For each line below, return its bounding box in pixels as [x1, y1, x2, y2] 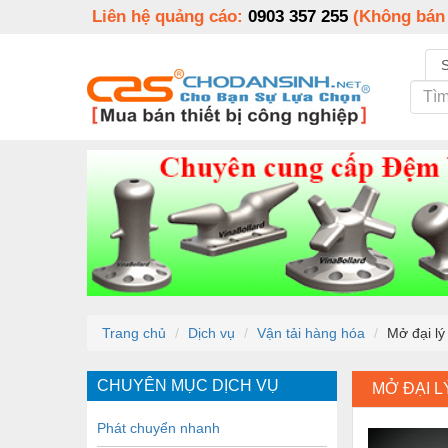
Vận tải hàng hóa [257, 324, 365, 341]
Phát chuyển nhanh [97, 419, 220, 436]
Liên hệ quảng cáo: [92, 7, 248, 26]
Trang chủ [102, 324, 166, 341]
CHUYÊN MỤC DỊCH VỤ [97, 376, 279, 394]
